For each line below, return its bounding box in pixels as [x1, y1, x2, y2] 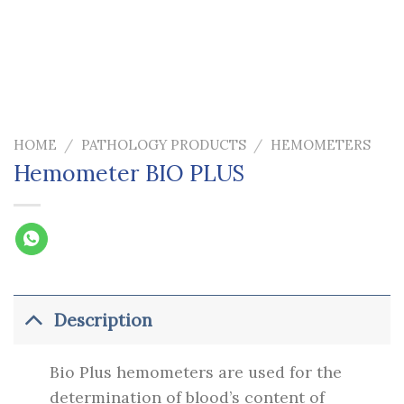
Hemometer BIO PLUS [14, 159, 244, 188]
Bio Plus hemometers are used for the [50, 362, 343, 383]
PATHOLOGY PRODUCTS [80, 136, 246, 153]
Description [53, 309, 152, 332]
